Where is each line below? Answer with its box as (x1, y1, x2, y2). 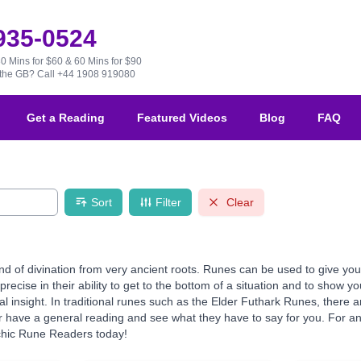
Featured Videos (137, 111, 227, 125)
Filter (156, 196, 181, 210)
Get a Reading (27, 111, 105, 125)
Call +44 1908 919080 (36, 68, 135, 80)
